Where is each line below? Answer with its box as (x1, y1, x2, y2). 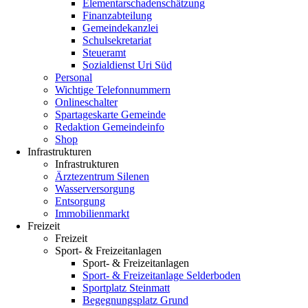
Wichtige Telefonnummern (55, 84, 170, 96)
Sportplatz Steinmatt (82, 282, 170, 294)
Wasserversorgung (55, 183, 135, 195)
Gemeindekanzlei (82, 22, 158, 34)
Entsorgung (55, 195, 105, 207)
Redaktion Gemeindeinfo (55, 121, 164, 133)
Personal (55, 71, 92, 83)
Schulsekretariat (82, 34, 151, 46)
